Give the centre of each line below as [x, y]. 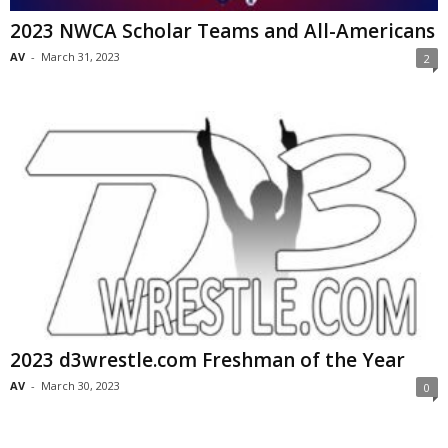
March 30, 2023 [80, 385]
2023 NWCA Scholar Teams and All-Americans [222, 31]
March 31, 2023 [80, 57]
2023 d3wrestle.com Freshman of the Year [207, 359]
